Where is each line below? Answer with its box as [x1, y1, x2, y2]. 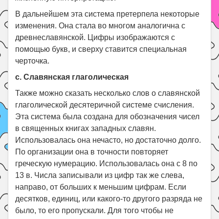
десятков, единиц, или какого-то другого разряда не [15, 194, 203, 203]
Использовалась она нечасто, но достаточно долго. [15, 135, 201, 144]
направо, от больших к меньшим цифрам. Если [15, 182, 187, 191]
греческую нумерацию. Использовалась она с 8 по [15, 159, 198, 168]
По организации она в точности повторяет [15, 147, 169, 156]
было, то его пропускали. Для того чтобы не [15, 206, 174, 215]
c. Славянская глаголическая [15, 72, 129, 81]
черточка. [15, 56, 50, 65]
